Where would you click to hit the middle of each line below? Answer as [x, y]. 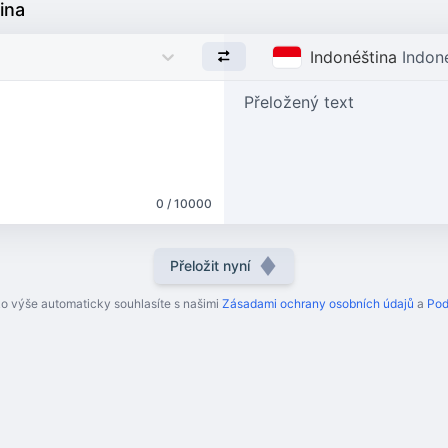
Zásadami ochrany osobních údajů [318, 303]
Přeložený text [299, 101]
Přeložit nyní [210, 265]
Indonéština [354, 56]
